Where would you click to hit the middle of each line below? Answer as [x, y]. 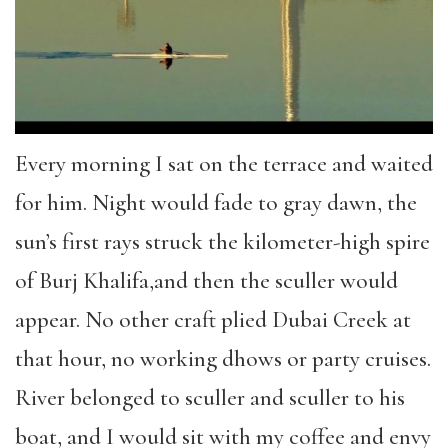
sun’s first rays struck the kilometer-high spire [222, 242]
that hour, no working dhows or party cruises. [223, 359]
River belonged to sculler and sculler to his [210, 398]
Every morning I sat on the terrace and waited [224, 164]
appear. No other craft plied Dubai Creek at [213, 320]
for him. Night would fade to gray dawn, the [216, 203]
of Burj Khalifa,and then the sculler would [206, 281]
